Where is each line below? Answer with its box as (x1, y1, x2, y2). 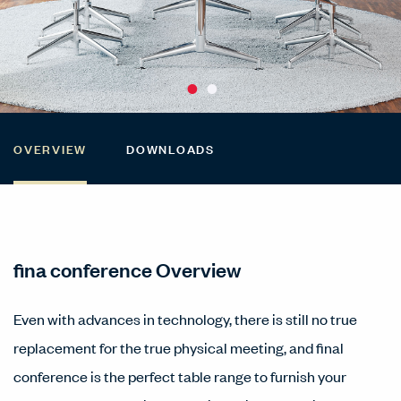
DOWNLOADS (126, 139, 215, 158)
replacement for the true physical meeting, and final (13, 337, 344, 357)
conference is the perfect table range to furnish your (13, 366, 346, 386)
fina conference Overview (13, 256, 241, 282)
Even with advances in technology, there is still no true (13, 309, 357, 328)
